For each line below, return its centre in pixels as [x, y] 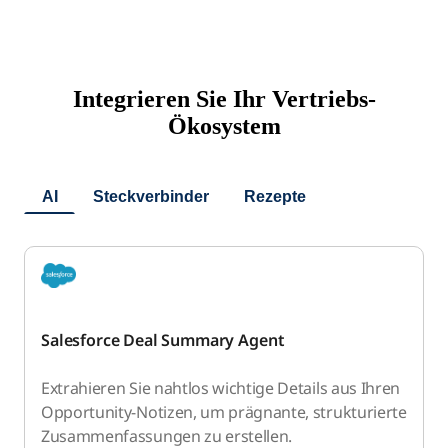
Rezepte [274, 197]
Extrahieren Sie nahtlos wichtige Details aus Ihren [220, 387]
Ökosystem [224, 126]
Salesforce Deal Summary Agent [163, 339]
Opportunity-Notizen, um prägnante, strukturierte [224, 411]
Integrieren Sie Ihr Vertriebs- [224, 99]
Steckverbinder [150, 197]
